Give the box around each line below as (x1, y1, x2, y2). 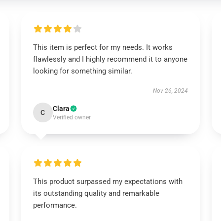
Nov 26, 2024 (153, 87, 188, 94)
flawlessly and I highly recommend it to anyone (33, 55, 187, 64)
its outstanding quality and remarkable (33, 189, 159, 198)
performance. (33, 201, 77, 210)
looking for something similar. (33, 67, 132, 75)
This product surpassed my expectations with (33, 177, 183, 186)
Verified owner (52, 114, 91, 121)
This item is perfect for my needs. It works (33, 43, 173, 52)
